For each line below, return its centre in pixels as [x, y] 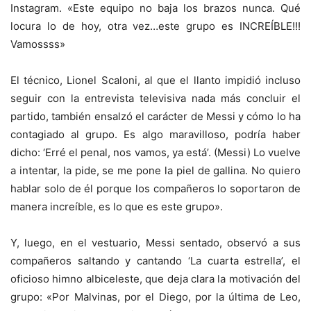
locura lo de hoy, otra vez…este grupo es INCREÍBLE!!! [155, 26]
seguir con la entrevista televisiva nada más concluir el [155, 98]
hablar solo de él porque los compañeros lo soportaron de [155, 188]
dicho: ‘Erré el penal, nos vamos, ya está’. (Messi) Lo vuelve [155, 152]
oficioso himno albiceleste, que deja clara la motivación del [155, 278]
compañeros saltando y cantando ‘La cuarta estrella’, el [155, 260]
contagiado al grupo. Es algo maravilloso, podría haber [155, 134]
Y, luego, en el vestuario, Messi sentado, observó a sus [155, 242]
